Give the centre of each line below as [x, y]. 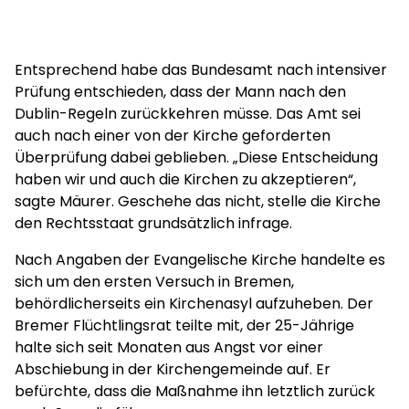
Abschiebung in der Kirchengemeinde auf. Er [173, 369]
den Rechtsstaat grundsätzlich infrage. [155, 223]
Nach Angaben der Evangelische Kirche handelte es [200, 260]
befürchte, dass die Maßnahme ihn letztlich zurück [195, 391]
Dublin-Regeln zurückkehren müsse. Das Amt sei [188, 114]
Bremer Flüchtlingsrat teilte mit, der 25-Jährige [184, 325]
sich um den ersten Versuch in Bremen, [154, 282]
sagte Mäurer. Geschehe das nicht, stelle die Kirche [198, 201]
